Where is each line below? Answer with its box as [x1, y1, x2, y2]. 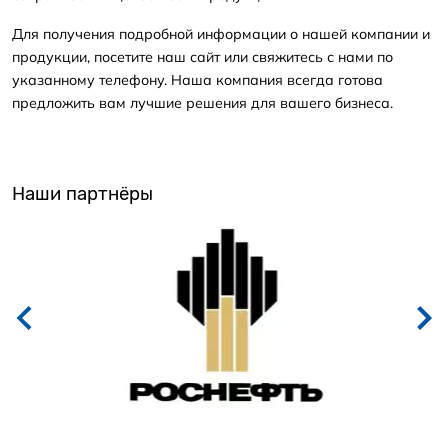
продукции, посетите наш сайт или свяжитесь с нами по [12, 48, 393, 67]
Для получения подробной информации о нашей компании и [12, 25, 430, 44]
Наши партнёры [12, 183, 153, 206]
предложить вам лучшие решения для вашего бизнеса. [12, 94, 393, 113]
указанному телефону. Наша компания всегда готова [12, 71, 383, 90]
